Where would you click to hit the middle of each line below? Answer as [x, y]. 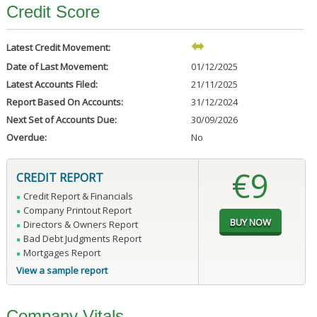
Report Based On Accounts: [64, 102]
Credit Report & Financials [78, 196]
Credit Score [53, 12]
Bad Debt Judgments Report [82, 239]
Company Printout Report [77, 211]
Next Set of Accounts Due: [61, 120]
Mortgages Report [62, 253]
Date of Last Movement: [57, 67]
